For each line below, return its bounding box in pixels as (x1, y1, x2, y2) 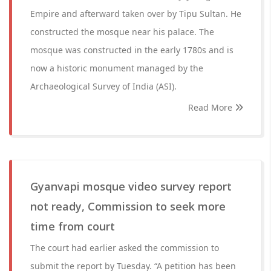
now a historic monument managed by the (30, 62, 203, 74)
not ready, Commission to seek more (30, 199, 226, 214)
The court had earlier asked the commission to (30, 242, 219, 253)
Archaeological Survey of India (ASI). (30, 80, 177, 92)
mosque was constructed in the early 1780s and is (30, 44, 233, 56)
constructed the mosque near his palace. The (30, 26, 214, 38)
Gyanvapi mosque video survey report (30, 179, 232, 194)
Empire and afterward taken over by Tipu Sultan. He (30, 8, 241, 19)
